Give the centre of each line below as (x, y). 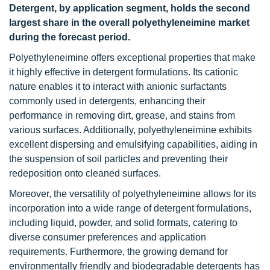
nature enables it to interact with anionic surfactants (118, 86)
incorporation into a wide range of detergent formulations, (130, 208)
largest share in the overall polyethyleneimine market (129, 23)
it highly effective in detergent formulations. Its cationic (124, 72)
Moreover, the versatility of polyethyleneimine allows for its (133, 194)
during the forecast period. (70, 37)
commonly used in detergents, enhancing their (107, 101)
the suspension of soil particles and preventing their (118, 159)
